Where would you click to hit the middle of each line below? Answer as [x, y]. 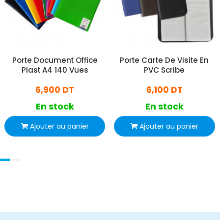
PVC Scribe [165, 70]
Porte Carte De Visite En [165, 60]
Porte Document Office [55, 60]
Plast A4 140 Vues [55, 70]
